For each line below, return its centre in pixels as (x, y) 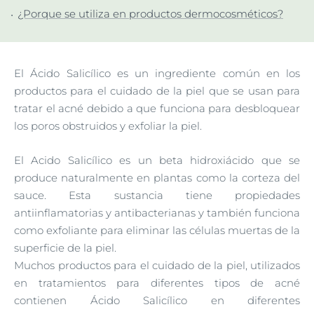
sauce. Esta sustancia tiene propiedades (157, 195)
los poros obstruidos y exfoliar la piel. (108, 125)
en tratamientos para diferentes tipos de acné (157, 282)
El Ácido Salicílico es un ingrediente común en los (157, 73)
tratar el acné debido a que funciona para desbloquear (157, 108)
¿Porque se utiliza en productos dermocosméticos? (150, 14)
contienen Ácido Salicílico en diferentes (157, 300)
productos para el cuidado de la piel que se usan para (157, 90)
